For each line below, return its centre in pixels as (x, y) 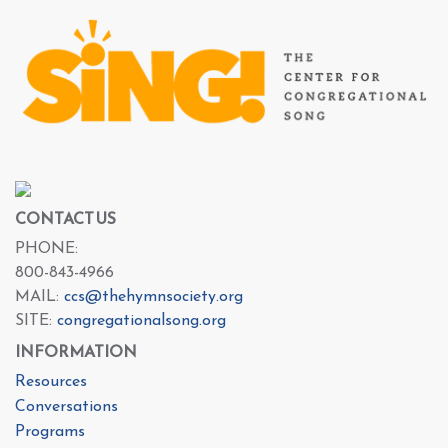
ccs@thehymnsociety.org (153, 297)
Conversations (66, 407)
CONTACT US (65, 218)
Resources (51, 382)
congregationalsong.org (141, 321)
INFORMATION (76, 351)
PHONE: (46, 249)
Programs (50, 432)
